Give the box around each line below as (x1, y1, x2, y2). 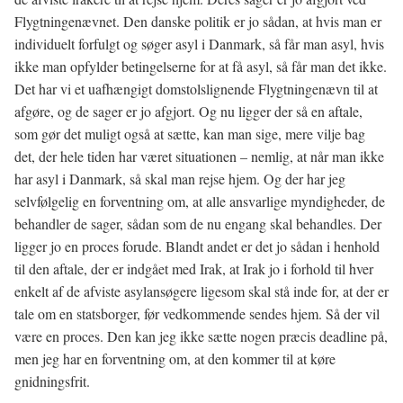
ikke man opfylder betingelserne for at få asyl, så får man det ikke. (14, 57, 387, 76)
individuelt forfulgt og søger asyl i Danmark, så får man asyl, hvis (14, 34, 384, 53)
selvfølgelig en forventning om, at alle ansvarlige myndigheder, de (14, 192, 385, 210)
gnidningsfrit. (14, 372, 90, 390)
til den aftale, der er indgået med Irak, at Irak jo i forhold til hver (14, 259, 373, 278)
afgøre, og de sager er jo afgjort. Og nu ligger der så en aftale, (14, 102, 363, 121)
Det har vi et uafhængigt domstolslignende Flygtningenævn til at (14, 79, 378, 98)
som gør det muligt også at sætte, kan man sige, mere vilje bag (14, 124, 365, 143)
